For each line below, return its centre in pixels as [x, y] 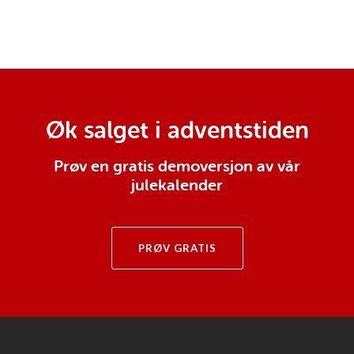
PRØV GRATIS [177, 248]
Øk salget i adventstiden [177, 130]
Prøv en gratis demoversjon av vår [177, 166]
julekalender [177, 185]
